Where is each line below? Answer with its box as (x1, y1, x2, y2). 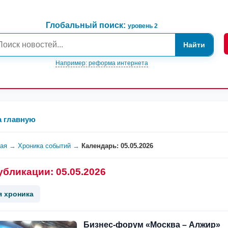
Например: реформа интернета (55, 59, 148, 67)
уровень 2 (127, 22, 158, 30)
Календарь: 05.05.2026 (81, 142, 154, 150)
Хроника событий (18, 142, 71, 150)
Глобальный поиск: (45, 20, 128, 30)
